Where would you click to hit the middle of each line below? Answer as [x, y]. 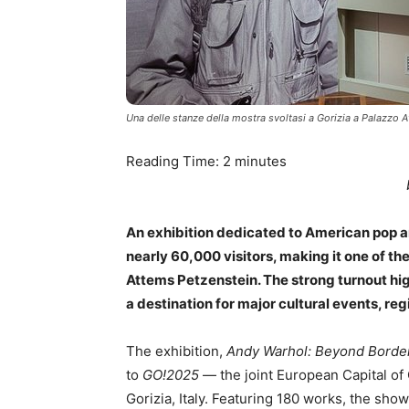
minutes [261, 161]
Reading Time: [174, 161]
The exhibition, [176, 351]
